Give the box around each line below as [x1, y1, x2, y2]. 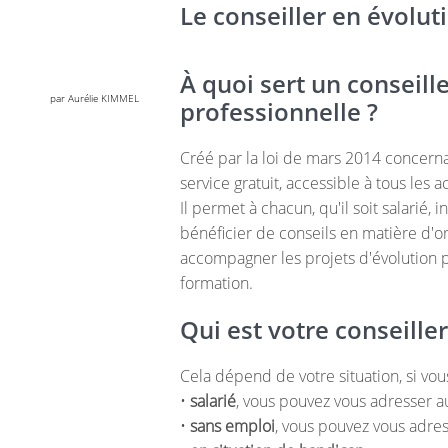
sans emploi [190, 415, 275, 437]
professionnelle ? [180, 95, 378, 128]
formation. [180, 272, 257, 294]
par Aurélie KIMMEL [50, 91, 139, 105]
